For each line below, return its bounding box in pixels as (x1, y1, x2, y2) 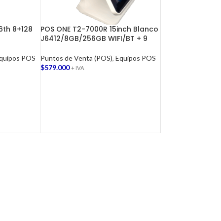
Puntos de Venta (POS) (40, 54, 112, 63)
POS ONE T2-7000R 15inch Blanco (40, 24, 158, 35)
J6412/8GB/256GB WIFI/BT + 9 (40, 34, 147, 44)
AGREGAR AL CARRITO (46, 78, 117, 87)
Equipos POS (115, 54, 156, 63)
